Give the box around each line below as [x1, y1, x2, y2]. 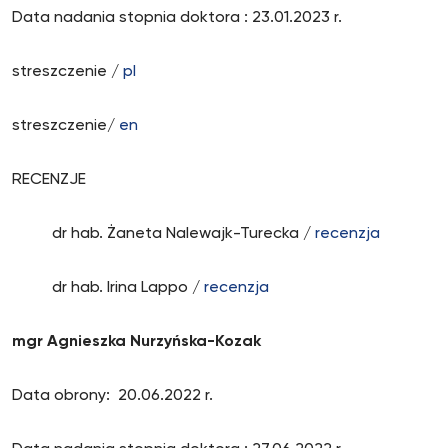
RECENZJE [12, 172, 86, 188]
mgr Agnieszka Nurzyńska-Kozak [12, 334, 261, 350]
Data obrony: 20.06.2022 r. [12, 388, 217, 404]
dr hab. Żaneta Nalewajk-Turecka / [12, 226, 315, 242]
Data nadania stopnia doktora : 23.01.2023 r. [12, 10, 342, 26]
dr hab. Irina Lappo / [12, 280, 204, 296]
